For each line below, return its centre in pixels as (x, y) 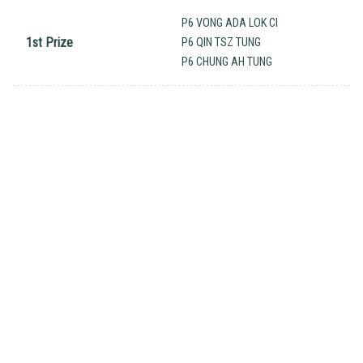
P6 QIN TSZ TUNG (221, 43)
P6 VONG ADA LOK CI (230, 23)
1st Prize (49, 43)
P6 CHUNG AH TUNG (227, 62)
